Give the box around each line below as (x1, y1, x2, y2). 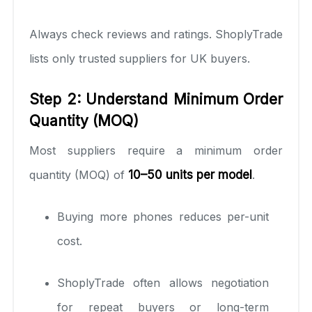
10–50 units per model (128, 167, 252, 182)
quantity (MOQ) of (29, 167, 128, 182)
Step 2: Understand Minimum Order (29, 90, 283, 108)
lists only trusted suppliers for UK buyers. (29, 51, 250, 65)
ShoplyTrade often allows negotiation (57, 275, 269, 290)
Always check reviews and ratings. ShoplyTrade (29, 26, 283, 41)
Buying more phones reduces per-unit (57, 209, 269, 224)
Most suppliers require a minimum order (29, 143, 283, 157)
